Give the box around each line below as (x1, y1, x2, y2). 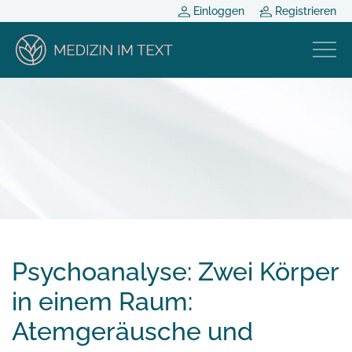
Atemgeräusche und (12, 316, 253, 346)
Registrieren (272, 5, 336, 17)
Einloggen (190, 5, 244, 17)
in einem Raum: (12, 286, 192, 316)
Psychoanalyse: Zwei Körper (12, 256, 339, 286)
